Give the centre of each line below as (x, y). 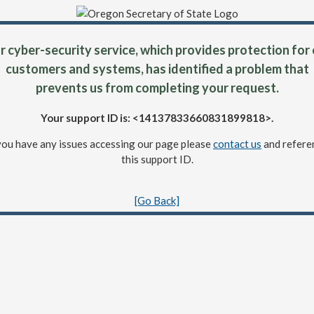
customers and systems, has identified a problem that (157, 69)
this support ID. (157, 159)
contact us (237, 144)
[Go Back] (157, 200)
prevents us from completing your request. (157, 88)
